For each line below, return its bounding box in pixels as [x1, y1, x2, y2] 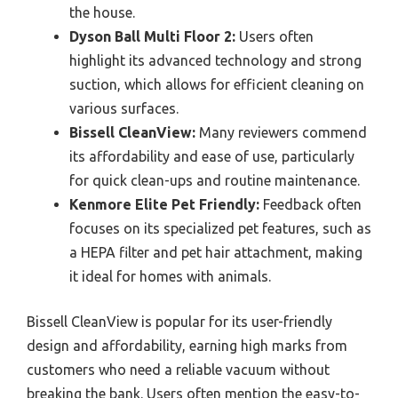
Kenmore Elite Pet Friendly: [69, 196, 259, 213]
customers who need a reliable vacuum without [27, 362, 330, 378]
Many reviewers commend [195, 124, 367, 141]
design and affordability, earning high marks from [27, 338, 347, 354]
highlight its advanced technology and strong [69, 52, 362, 69]
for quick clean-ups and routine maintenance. [69, 172, 360, 189]
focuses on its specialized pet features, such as [69, 220, 371, 237]
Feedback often [259, 196, 362, 213]
